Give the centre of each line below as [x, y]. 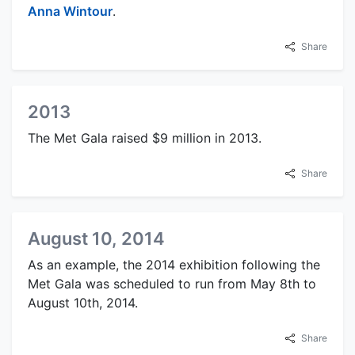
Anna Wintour [70, 11]
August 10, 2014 [96, 239]
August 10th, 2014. [83, 303]
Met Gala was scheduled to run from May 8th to [172, 284]
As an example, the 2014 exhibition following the [174, 265]
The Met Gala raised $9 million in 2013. [145, 138]
